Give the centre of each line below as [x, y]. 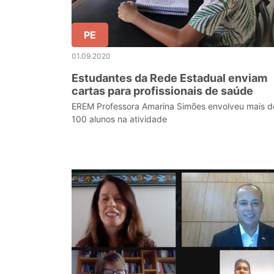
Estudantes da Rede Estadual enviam [169, 78]
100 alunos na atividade [119, 119]
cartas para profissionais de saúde [162, 91]
